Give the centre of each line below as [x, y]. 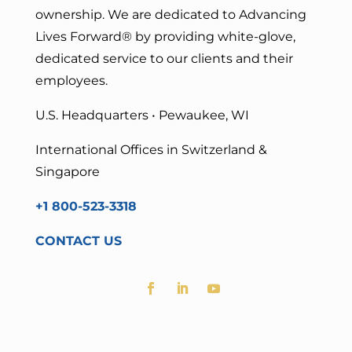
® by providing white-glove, [208, 37]
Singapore [67, 172]
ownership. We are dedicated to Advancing [170, 15]
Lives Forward [78, 37]
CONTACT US [78, 241]
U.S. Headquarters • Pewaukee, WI [142, 115]
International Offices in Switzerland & [151, 150]
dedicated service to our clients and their [164, 59]
